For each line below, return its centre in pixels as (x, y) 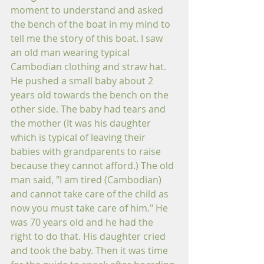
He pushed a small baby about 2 (83, 81)
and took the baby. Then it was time (90, 250)
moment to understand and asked (88, 10)
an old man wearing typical (71, 52)
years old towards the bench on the (91, 95)
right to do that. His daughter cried (89, 236)
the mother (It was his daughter (82, 123)
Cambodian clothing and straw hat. (90, 67)
